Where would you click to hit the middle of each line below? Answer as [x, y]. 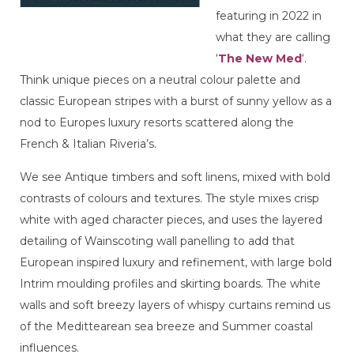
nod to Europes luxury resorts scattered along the [157, 122]
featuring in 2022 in [269, 16]
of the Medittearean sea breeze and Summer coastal [166, 326]
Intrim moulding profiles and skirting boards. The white [170, 284]
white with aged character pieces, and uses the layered [171, 220]
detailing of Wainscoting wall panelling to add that [157, 241]
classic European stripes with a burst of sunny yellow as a [176, 101]
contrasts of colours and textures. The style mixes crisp [169, 198]
